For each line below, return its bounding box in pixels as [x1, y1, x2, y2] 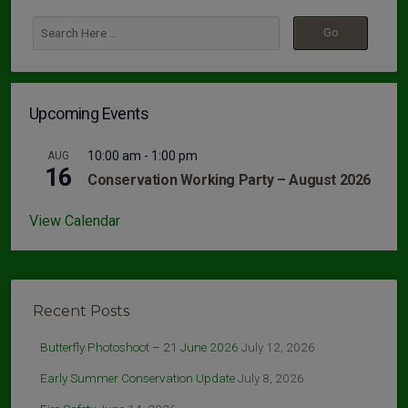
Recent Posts [33, 301, 129, 320]
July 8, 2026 [238, 370, 304, 385]
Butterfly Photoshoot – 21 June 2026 [40, 339, 239, 354]
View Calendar [29, 211, 120, 229]
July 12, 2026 [241, 339, 315, 354]
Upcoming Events [29, 103, 148, 123]
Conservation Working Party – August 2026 [87, 170, 371, 189]
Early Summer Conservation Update [40, 370, 235, 385]
